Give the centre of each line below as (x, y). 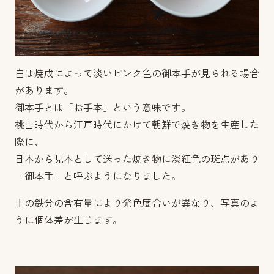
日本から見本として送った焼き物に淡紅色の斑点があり (137, 159)
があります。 (44, 91)
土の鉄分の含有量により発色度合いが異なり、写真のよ (137, 203)
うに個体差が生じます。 (68, 220)
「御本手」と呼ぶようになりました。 (98, 176)
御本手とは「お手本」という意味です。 (103, 108)
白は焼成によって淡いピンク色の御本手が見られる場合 (137, 74)
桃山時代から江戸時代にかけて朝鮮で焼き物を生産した (137, 125)
